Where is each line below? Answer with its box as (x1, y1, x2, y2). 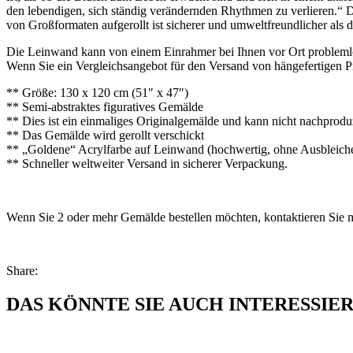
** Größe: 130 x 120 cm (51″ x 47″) (6, 85, 188, 99)
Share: (6, 263, 38, 277)
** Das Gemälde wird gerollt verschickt (6, 128, 204, 142)
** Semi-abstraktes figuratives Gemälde (6, 99, 203, 113)
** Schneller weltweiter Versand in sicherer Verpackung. (6, 156, 288, 170)
